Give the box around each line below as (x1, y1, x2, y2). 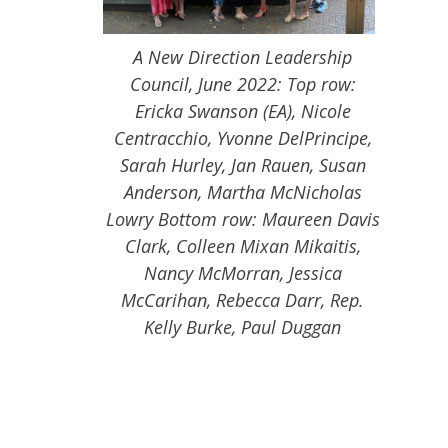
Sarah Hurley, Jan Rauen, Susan (119, 152, 366, 177)
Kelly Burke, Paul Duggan (144, 314, 341, 339)
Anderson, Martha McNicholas (123, 179, 362, 204)
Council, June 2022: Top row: (129, 71, 356, 96)
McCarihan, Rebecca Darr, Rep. (121, 287, 364, 312)
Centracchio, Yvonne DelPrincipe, (113, 125, 372, 150)
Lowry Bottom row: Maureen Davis (105, 206, 380, 231)
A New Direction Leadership (133, 44, 352, 69)
